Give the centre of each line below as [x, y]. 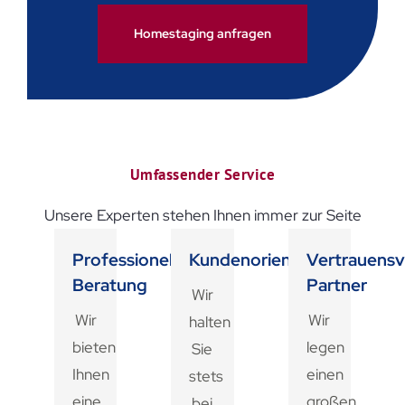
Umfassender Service [202, 175]
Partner [336, 285]
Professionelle [129, 260]
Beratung [110, 285]
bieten [94, 348]
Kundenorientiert [258, 260]
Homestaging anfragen [202, 34]
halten [210, 322]
